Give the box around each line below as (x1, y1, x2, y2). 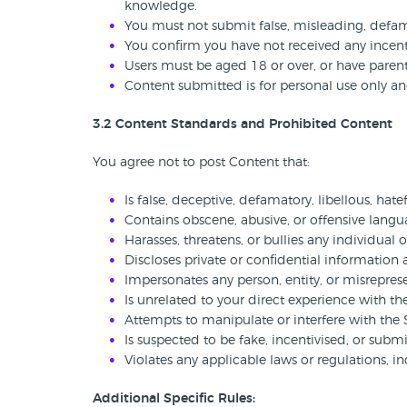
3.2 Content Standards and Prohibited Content (93, 118, 392, 131)
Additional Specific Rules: (93, 392, 255, 405)
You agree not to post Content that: (93, 156, 310, 169)
